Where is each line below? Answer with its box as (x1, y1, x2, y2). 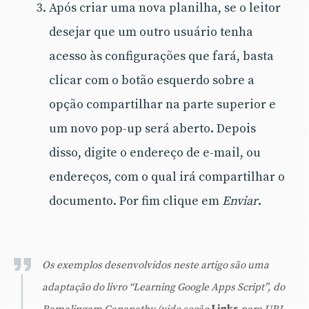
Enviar (222, 192, 258, 209)
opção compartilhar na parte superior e (49, 96, 276, 112)
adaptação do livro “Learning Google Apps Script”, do (42, 280, 285, 294)
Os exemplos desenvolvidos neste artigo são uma (42, 258, 269, 272)
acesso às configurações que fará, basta (49, 48, 274, 64)
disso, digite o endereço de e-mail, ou (49, 144, 261, 161)
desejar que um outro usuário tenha (49, 23, 253, 40)
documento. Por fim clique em (49, 192, 222, 209)
